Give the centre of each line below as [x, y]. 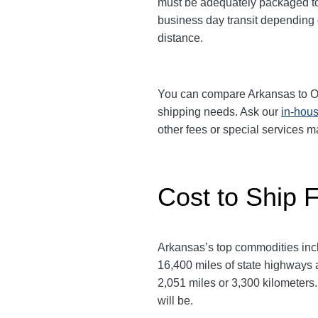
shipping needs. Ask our [219, 112]
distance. [182, 38]
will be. [177, 301]
